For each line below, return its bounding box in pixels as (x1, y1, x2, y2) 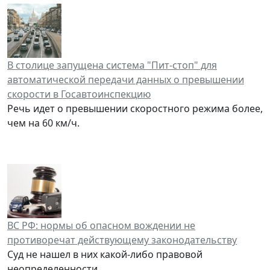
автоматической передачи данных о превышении (7, 73, 244, 87)
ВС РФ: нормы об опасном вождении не (7, 219, 195, 233)
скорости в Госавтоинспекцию (7, 87, 151, 101)
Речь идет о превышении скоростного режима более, (7, 102, 263, 116)
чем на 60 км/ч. (7, 116, 80, 130)
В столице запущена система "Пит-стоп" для (7, 58, 217, 72)
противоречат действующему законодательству (7, 233, 237, 247)
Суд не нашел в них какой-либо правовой (7, 248, 202, 262)
